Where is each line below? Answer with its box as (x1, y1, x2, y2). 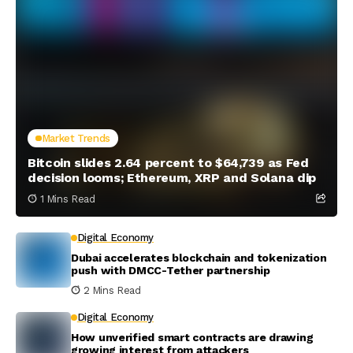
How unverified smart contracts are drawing (71, 331, 314, 344)
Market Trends (41, 132, 110, 144)
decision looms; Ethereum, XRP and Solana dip (28, 170, 316, 185)
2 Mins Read (83, 284, 141, 296)
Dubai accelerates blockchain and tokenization (71, 251, 327, 264)
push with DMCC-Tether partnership (71, 264, 270, 277)
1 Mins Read (39, 193, 95, 205)
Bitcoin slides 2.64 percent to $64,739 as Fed (28, 155, 309, 170)
